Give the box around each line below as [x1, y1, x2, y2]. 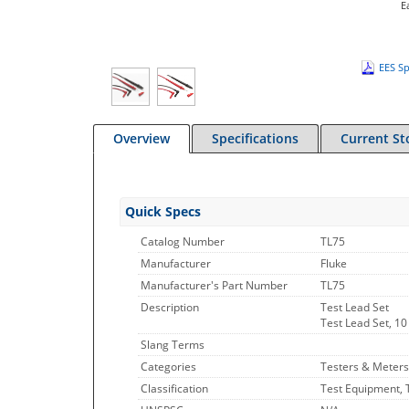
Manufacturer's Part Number [141, 278, 288, 293]
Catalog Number [141, 234, 225, 249]
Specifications [212, 130, 299, 147]
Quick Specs [125, 203, 201, 220]
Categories [141, 359, 196, 374]
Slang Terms [141, 337, 204, 352]
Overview [113, 130, 170, 147]
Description [141, 299, 199, 315]
